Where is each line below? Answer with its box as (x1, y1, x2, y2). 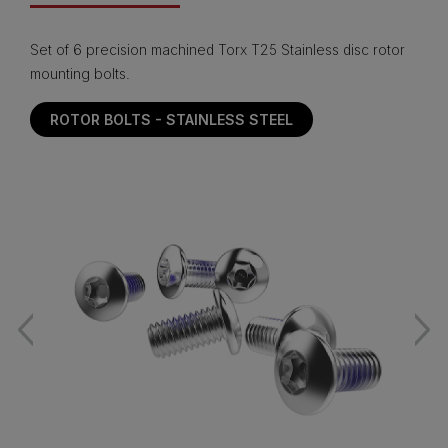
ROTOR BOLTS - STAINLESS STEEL (50, 111, 293, 128)
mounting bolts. (30, 65, 130, 82)
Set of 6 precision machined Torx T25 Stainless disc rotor (30, 41, 405, 58)
